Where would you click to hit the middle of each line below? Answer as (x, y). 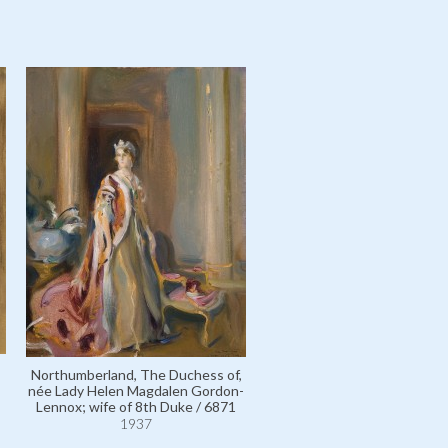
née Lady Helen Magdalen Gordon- (136, 390)
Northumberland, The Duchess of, (136, 374)
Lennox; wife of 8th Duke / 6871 (136, 406)
